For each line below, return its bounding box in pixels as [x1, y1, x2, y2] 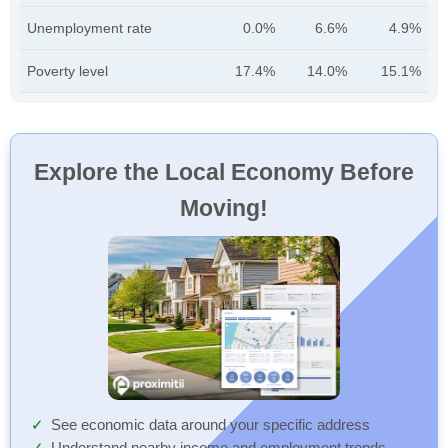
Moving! [180, 195, 268, 221]
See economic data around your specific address [51, 417, 370, 434]
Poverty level [27, 63, 108, 79]
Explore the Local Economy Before [34, 159, 414, 185]
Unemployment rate [27, 20, 152, 36]
